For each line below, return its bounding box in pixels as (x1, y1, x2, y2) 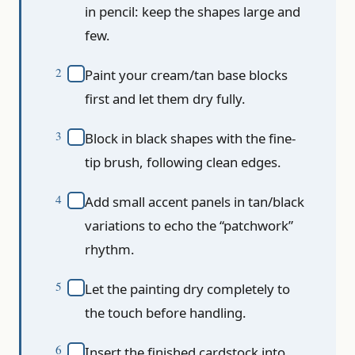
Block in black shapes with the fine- (85, 129, 296, 148)
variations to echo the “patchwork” (85, 216, 293, 235)
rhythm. (85, 240, 135, 259)
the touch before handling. (85, 303, 246, 323)
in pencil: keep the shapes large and (85, 2, 300, 21)
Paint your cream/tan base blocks (85, 66, 288, 85)
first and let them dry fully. (85, 90, 246, 109)
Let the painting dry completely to (85, 280, 290, 299)
